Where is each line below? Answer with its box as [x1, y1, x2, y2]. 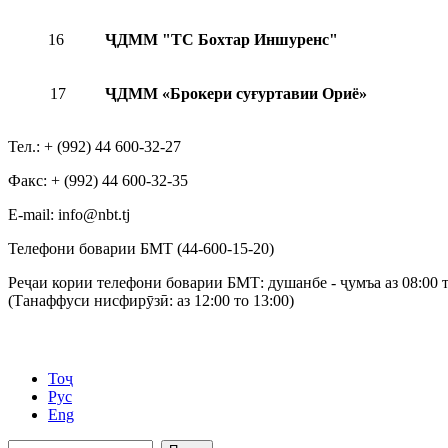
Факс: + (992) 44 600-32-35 [8, 172, 188, 190]
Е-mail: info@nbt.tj [8, 206, 130, 224]
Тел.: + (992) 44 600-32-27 [8, 138, 181, 156]
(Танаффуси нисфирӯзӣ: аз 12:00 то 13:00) [8, 292, 294, 310]
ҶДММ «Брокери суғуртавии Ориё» [105, 85, 367, 103]
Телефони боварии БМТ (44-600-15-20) [8, 240, 274, 258]
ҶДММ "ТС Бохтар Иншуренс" [105, 31, 338, 49]
